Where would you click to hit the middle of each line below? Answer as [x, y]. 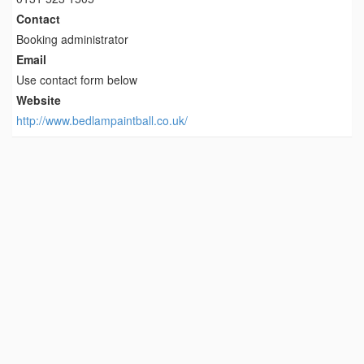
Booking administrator [72, 39]
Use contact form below [77, 79]
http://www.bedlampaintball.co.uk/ [102, 120]
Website [39, 100]
